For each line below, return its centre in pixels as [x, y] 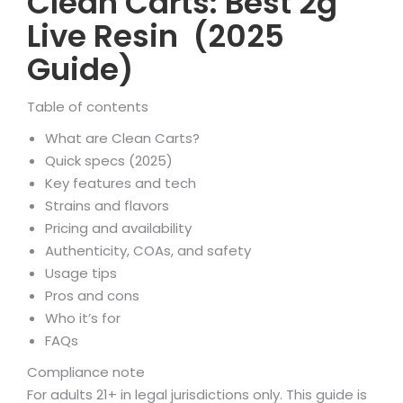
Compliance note [86, 372]
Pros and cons [92, 296]
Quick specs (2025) [109, 161]
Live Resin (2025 [156, 36]
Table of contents [88, 107]
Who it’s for [83, 318]
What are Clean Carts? [122, 138]
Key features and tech [121, 183]
